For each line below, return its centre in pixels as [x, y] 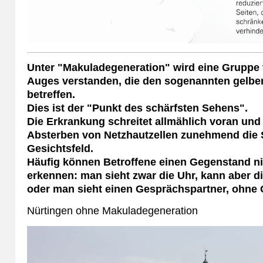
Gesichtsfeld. [60, 149]
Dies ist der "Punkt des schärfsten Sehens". [138, 108]
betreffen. [51, 95]
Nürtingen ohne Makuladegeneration [113, 211]
